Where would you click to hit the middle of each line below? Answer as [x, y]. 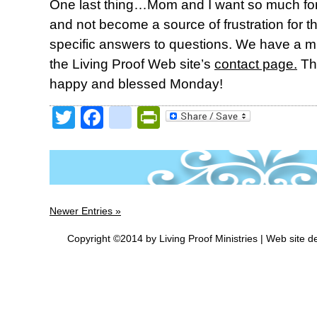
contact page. [256, 64]
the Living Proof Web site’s [132, 64]
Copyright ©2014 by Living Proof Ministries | [167, 238]
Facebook [154, 117]
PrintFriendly [224, 117]
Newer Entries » [85, 211]
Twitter [109, 117]
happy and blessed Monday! [136, 84]
